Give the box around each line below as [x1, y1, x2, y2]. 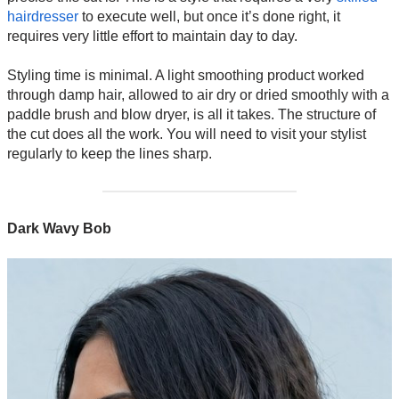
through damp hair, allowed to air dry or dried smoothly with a [7, 87, 389, 103]
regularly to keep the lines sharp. [7, 146, 212, 162]
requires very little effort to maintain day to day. [7, 28, 297, 45]
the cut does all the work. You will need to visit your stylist [7, 126, 366, 142]
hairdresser [7, 9, 78, 25]
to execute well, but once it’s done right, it [78, 9, 340, 25]
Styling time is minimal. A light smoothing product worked [7, 68, 364, 84]
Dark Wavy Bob [7, 221, 111, 237]
